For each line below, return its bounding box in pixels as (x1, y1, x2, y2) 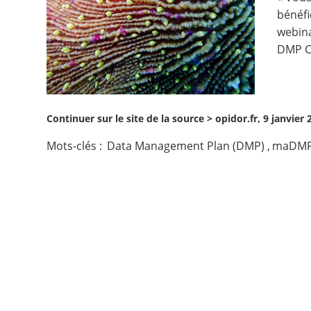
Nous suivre (17, 58, 91, 77)
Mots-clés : (47, 138, 106, 153)
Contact (17, 14, 65, 33)
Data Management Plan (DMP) (107, 138, 265, 153)
